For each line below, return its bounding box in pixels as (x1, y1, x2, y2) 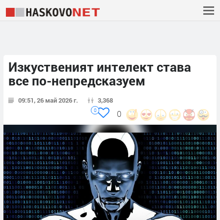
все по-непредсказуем (8, 72, 145, 89)
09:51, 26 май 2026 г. (18, 96, 78, 105)
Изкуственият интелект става (8, 58, 191, 76)
